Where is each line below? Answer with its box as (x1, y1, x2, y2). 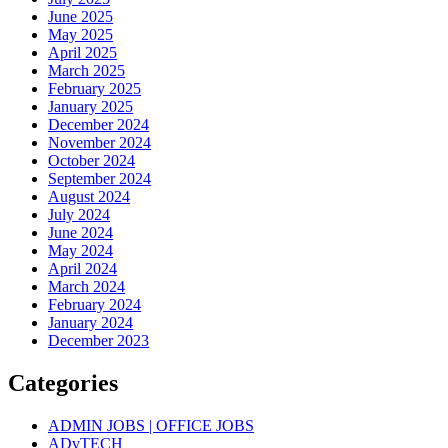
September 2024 (48, 170, 151, 188)
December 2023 (48, 332, 149, 350)
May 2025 (48, 26, 113, 44)
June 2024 (48, 224, 113, 242)
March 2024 (48, 278, 125, 296)
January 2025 (48, 98, 133, 116)
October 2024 (48, 152, 135, 170)
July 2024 (48, 206, 110, 224)
